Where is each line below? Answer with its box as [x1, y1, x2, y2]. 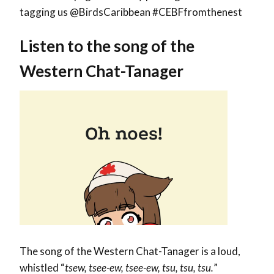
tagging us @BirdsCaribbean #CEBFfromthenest [20, 6, 242, 19]
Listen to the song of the [20, 36, 194, 56]
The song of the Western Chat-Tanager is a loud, [20, 245, 240, 258]
